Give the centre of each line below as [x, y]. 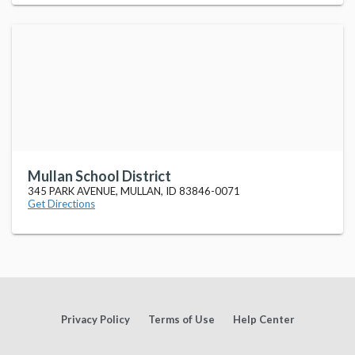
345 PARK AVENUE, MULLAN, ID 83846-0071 [134, 191]
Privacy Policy [95, 319]
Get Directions [61, 204]
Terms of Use [181, 319]
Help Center [263, 319]
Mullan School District [99, 176]
